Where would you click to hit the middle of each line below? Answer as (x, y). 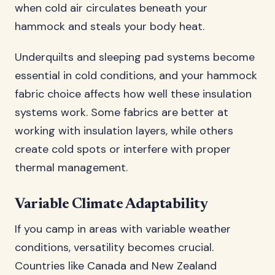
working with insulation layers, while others (124, 131)
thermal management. (71, 168)
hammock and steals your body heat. (110, 26)
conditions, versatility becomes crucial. (114, 247)
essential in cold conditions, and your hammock (136, 76)
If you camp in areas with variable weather (123, 229)
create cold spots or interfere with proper (123, 149)
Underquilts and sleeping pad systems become (135, 57)
